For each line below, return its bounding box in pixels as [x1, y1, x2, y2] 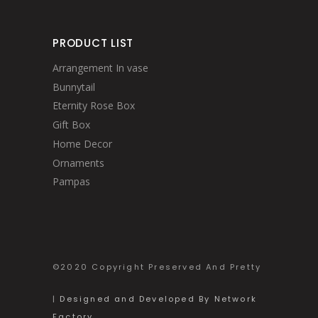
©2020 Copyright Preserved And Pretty [53, 261, 262, 273]
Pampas [53, 175, 90, 189]
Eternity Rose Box [53, 99, 135, 113]
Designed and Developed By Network [60, 292, 258, 305]
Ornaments [53, 155, 104, 170]
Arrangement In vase [53, 60, 148, 75]
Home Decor [53, 136, 112, 150]
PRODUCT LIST [53, 35, 133, 50]
